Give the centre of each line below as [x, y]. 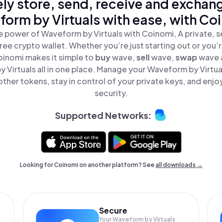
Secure [113, 210]
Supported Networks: [103, 115]
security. [111, 93]
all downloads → [179, 165]
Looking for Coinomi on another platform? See [87, 165]
